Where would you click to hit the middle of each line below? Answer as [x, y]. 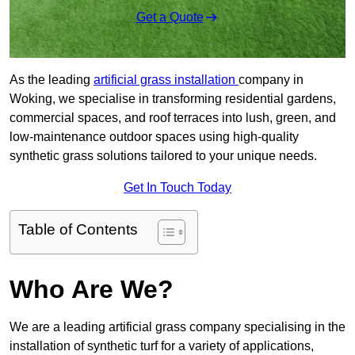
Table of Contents [78, 230]
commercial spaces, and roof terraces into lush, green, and [173, 118]
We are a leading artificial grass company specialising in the [177, 327]
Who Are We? [92, 290]
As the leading [52, 80]
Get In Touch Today [177, 188]
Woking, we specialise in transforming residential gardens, [173, 99]
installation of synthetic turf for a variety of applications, [162, 346]
